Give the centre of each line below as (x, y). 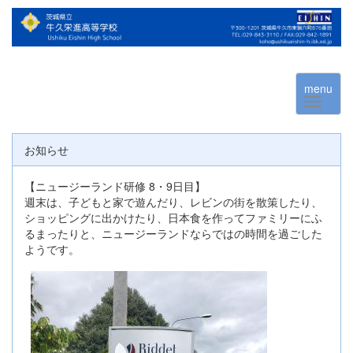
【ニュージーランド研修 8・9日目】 (115, 186)
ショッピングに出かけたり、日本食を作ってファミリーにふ (173, 218)
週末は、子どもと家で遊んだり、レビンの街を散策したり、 (173, 202)
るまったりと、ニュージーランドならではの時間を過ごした (173, 234)
